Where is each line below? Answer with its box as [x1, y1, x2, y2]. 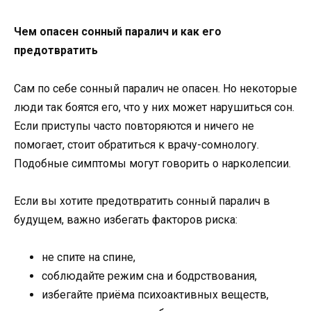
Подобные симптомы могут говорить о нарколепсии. [14, 156, 294, 170]
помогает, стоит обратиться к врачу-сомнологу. [14, 137, 259, 151]
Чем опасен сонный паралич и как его [14, 25, 221, 39]
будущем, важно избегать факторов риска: [14, 212, 240, 226]
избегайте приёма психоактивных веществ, [42, 287, 271, 301]
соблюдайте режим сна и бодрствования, [42, 269, 257, 283]
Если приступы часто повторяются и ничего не [14, 119, 254, 133]
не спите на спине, [42, 250, 135, 264]
